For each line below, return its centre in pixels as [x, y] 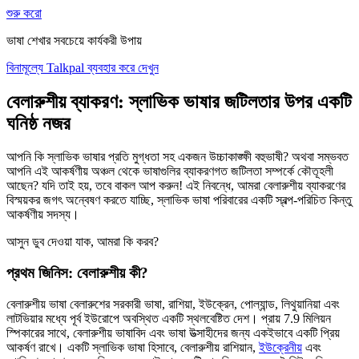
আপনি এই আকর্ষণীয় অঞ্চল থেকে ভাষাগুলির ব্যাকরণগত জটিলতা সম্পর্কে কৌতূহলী [170, 171]
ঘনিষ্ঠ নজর [38, 123]
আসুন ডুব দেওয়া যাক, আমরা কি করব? [83, 242]
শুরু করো [24, 13]
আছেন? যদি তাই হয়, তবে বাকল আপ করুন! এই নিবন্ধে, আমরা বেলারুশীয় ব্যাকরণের [176, 186]
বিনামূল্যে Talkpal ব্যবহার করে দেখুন [83, 67]
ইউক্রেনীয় [280, 347]
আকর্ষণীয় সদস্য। [43, 215]
